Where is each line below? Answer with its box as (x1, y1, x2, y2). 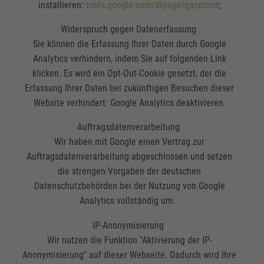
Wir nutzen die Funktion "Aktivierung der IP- (47, 234, 212, 246)
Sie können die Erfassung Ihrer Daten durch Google (32, 38, 226, 50)
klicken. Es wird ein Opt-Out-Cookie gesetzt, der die (32, 68, 227, 80)
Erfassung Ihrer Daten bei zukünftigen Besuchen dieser (25, 82, 235, 94)
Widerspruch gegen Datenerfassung (60, 24, 199, 35)
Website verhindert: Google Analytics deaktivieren (33, 97, 226, 109)
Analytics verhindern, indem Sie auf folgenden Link (32, 53, 226, 65)
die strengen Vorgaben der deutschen (58, 166, 202, 177)
